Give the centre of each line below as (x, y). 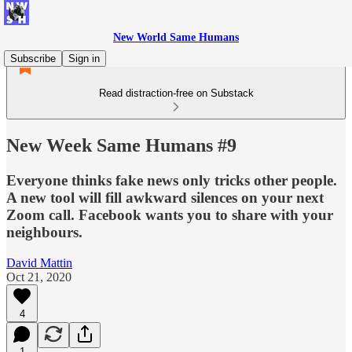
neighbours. (44, 232)
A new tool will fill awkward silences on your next (165, 197)
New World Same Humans (176, 37)
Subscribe (33, 59)
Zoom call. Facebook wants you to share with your (170, 214)
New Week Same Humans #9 (121, 145)
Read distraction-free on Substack (176, 93)
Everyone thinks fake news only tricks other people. (172, 180)
